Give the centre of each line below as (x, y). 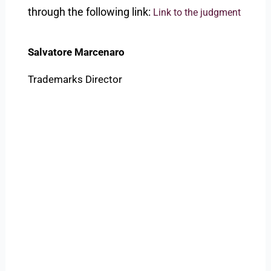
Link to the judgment (197, 13)
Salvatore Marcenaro (77, 52)
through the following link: (90, 12)
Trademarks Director (75, 80)
